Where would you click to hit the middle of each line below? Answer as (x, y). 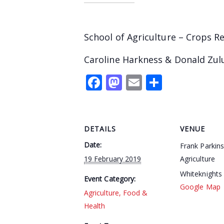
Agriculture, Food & (116, 192)
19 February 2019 (113, 158)
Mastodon (160, 82)
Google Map (200, 186)
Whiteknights (201, 173)
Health (95, 205)
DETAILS (100, 128)
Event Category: (110, 178)
